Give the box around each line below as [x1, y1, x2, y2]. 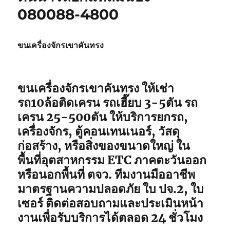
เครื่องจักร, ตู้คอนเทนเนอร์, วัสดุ [17, 123, 180, 139]
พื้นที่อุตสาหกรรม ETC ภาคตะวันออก [17, 152, 207, 167]
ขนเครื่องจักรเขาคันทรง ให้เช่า [17, 80, 175, 95]
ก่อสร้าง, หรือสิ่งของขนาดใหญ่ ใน [17, 138, 190, 153]
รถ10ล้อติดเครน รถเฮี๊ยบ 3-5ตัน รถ [17, 94, 198, 110]
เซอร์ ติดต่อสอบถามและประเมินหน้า [17, 195, 204, 210]
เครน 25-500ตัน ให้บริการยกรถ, [17, 109, 188, 124]
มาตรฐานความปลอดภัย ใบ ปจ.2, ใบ [17, 181, 204, 196]
